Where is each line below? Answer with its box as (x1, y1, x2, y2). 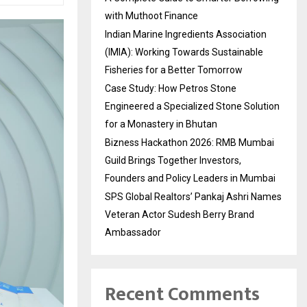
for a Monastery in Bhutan (105, 119, 217, 130)
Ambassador (105, 227, 161, 238)
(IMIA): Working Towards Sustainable (105, 47, 263, 58)
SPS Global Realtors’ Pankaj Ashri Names (105, 191, 282, 202)
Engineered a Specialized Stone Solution (105, 101, 280, 112)
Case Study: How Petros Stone (105, 83, 236, 94)
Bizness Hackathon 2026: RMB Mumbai (105, 137, 274, 148)
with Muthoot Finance (105, 10, 198, 21)
